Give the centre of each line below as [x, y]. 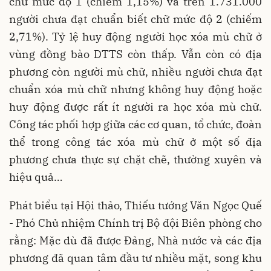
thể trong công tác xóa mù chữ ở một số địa [135, 142]
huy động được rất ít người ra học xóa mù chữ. [135, 107]
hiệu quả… [36, 177]
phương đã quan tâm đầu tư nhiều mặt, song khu [135, 258]
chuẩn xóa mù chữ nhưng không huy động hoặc [135, 90]
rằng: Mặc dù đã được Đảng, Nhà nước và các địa [135, 241]
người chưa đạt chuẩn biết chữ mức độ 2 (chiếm [135, 19]
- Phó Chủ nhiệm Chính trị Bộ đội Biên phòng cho [135, 223]
